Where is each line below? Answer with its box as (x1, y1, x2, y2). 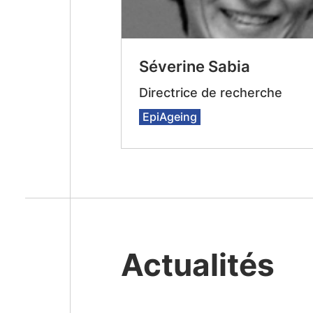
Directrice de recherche (138, 85, 282, 100)
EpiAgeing (142, 110, 197, 124)
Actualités (120, 246, 275, 284)
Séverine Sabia (138, 57, 250, 75)
